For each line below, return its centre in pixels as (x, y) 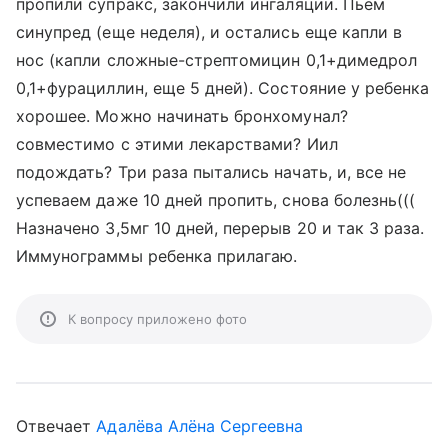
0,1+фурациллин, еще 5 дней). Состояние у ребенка (223, 88)
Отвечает (56, 426)
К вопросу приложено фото (157, 319)
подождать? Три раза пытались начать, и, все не (211, 172)
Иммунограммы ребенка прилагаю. (157, 256)
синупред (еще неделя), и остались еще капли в (209, 32)
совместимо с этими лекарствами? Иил (177, 144)
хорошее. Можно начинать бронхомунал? (182, 116)
